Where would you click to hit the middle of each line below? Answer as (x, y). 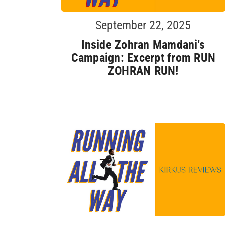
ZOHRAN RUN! (143, 71)
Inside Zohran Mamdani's (143, 44)
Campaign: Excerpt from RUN (143, 58)
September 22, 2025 (143, 25)
